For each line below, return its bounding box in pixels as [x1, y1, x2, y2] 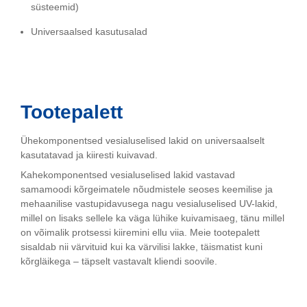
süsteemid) [31, 1, 79, 13]
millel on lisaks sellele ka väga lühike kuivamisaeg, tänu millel [21, 212, 284, 223]
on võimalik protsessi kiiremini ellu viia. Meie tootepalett [21, 226, 260, 238]
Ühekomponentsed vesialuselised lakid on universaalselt [21, 135, 265, 147]
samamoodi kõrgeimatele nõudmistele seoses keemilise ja [21, 183, 273, 195]
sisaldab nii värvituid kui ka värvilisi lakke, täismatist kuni [21, 241, 262, 252]
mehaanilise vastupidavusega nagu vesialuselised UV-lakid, [21, 197, 278, 209]
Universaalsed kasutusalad [31, 26, 147, 38]
